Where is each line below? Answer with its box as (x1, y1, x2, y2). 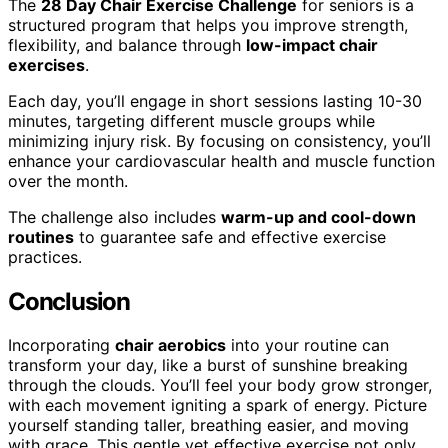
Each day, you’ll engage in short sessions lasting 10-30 (8, 90, 422, 111)
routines (8, 226, 74, 247)
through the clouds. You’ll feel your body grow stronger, (8, 375, 432, 396)
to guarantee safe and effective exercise (74, 226, 386, 247)
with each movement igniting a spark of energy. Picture (8, 395, 427, 416)
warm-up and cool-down (221, 206, 416, 227)
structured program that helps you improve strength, (8, 14, 408, 35)
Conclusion (8, 286, 130, 316)
